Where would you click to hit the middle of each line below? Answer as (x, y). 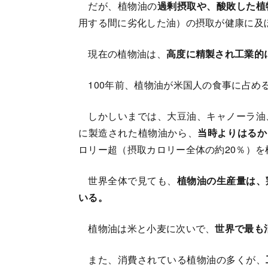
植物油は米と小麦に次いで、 (147, 229)
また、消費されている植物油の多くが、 (172, 260)
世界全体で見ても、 (128, 181)
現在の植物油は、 (122, 54)
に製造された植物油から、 (138, 133)
